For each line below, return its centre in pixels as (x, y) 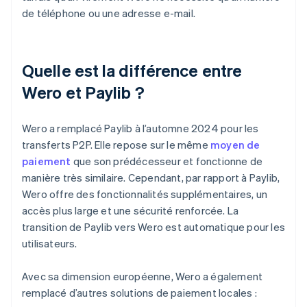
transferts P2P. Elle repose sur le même (116, 145)
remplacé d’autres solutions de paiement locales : (139, 293)
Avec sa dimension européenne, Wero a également (143, 277)
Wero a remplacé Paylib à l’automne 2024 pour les (140, 128)
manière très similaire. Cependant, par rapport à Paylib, (151, 178)
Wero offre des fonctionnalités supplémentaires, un (145, 194)
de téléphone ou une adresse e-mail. (109, 13)
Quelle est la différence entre (132, 71)
